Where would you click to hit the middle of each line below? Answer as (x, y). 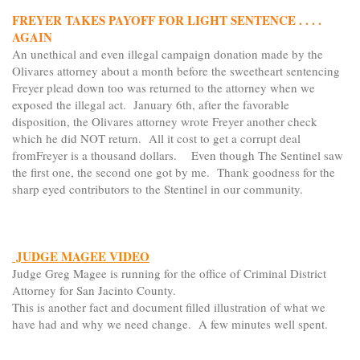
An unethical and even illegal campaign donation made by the (168, 54)
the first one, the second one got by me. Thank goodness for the (174, 172)
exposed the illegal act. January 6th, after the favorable (151, 105)
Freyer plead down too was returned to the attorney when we (164, 88)
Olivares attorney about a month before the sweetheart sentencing (176, 71)
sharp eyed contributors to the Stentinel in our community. (162, 189)
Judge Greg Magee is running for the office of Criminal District (169, 274)
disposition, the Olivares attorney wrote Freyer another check (165, 122)
